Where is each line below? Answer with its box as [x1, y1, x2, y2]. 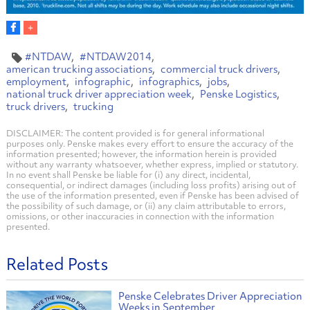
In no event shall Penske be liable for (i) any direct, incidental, [6, 169, 250, 181]
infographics [138, 75, 199, 89]
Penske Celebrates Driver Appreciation [118, 289, 302, 304]
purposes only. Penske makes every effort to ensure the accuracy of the [6, 138, 293, 150]
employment [6, 75, 66, 89]
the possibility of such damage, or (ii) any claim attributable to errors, [6, 200, 286, 212]
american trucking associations [6, 62, 152, 77]
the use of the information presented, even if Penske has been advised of [6, 190, 299, 202]
